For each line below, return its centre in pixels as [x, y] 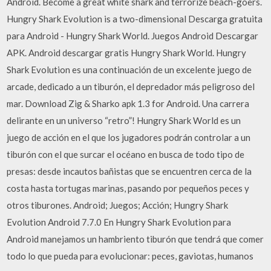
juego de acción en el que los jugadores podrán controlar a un [129, 137]
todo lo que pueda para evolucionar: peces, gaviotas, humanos [130, 256]
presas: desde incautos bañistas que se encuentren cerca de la [129, 171]
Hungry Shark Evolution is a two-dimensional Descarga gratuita [135, 18]
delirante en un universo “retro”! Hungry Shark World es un [124, 120]
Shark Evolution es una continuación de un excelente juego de [129, 69]
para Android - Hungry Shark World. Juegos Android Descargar [133, 35]
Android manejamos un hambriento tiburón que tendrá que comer [135, 239]
